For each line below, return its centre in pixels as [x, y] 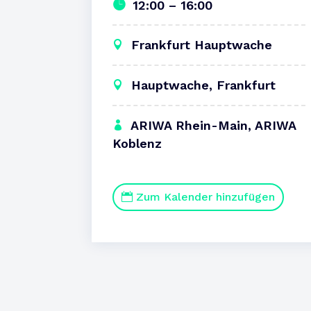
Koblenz [137, 144]
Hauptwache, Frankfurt [203, 85]
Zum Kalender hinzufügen [205, 197]
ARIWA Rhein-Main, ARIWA [213, 126]
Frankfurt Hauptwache [200, 45]
